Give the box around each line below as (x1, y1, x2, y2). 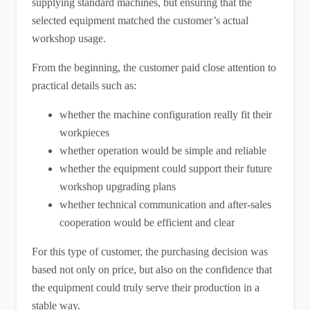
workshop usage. (32, 32, 107, 44)
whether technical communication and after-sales (60, 198, 272, 210)
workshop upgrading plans (60, 180, 176, 192)
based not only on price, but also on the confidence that (32, 263, 273, 275)
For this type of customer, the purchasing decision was (32, 245, 268, 257)
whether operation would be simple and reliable (60, 144, 267, 156)
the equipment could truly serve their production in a (32, 281, 260, 293)
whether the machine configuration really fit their (60, 108, 273, 120)
